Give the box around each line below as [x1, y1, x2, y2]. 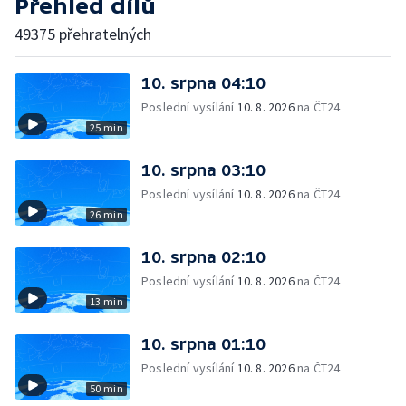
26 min [89, 208, 123, 221]
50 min [89, 382, 123, 395]
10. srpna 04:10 [141, 73, 266, 92]
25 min [89, 121, 123, 134]
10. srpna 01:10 [141, 334, 266, 353]
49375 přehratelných [14, 24, 151, 44]
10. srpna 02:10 [141, 247, 266, 266]
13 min [89, 295, 123, 308]
